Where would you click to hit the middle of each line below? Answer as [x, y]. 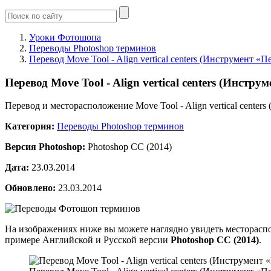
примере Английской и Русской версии [88, 240]
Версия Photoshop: [45, 147]
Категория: [30, 126]
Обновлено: [30, 188]
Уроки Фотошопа [65, 37]
